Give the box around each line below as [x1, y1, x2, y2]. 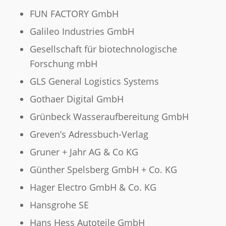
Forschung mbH [29, 58, 97, 70]
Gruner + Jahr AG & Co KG [29, 146, 138, 158]
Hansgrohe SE [29, 199, 89, 211]
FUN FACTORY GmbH [29, 8, 119, 20]
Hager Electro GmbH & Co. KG [29, 181, 156, 194]
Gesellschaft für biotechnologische [29, 43, 177, 55]
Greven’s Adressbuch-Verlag [29, 128, 148, 141]
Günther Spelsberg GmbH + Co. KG [29, 163, 177, 176]
